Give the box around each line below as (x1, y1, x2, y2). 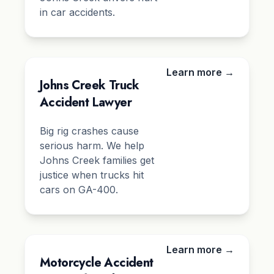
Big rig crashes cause (40, 125, 139, 138)
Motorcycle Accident (40, 254, 154, 272)
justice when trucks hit (40, 169, 144, 182)
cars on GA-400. (40, 183, 118, 196)
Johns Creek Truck (40, 76, 139, 95)
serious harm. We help (40, 139, 144, 152)
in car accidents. (40, 6, 115, 19)
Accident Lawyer (40, 94, 131, 112)
